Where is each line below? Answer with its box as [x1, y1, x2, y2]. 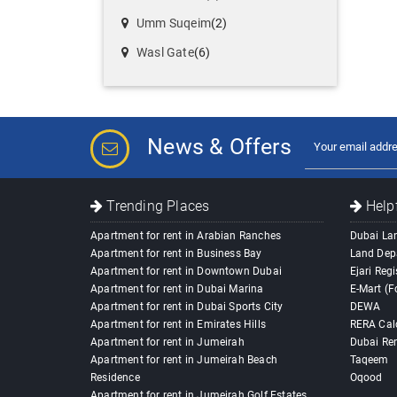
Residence [90, 371, 140, 385]
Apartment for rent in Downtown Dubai [90, 265, 283, 278]
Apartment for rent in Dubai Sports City [90, 300, 284, 314]
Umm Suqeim [136, 16, 211, 31]
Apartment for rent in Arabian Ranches [90, 230, 282, 243]
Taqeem [349, 354, 389, 367]
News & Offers [147, 134, 292, 160]
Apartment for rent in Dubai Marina [90, 283, 264, 296]
